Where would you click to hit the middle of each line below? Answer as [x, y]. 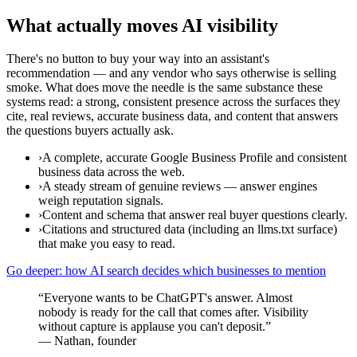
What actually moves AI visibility [142, 25]
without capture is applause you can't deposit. [152, 327]
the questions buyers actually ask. [90, 131]
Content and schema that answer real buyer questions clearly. [195, 215]
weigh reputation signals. [101, 201]
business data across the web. [112, 172]
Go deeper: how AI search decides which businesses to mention [166, 271]
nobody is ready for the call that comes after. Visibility [173, 312]
